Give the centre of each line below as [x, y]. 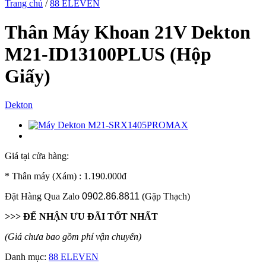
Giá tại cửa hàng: [37, 156]
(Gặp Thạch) [165, 197]
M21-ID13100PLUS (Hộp [108, 54]
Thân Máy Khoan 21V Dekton [128, 32]
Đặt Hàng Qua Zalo [43, 197]
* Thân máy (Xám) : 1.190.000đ [66, 176]
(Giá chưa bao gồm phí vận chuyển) [73, 237]
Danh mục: [27, 257]
